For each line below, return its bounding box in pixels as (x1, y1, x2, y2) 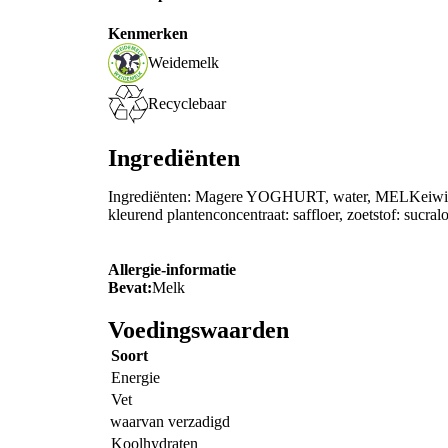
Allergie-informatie (108, 260, 236, 278)
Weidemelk (148, 54, 219, 72)
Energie (111, 368, 160, 386)
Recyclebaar (148, 95, 226, 113)
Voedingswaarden (108, 316, 289, 343)
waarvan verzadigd (110, 412, 230, 430)
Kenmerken (108, 24, 188, 42)
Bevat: (108, 278, 152, 296)
